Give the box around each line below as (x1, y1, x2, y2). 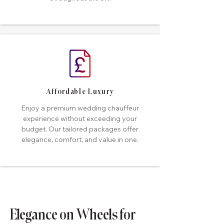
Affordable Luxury (45, 88, 114, 96)
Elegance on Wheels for (10, 208, 135, 223)
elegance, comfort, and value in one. (21, 135, 138, 144)
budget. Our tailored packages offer (21, 124, 138, 133)
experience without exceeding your (23, 114, 137, 123)
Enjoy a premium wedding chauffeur (21, 103, 139, 112)
